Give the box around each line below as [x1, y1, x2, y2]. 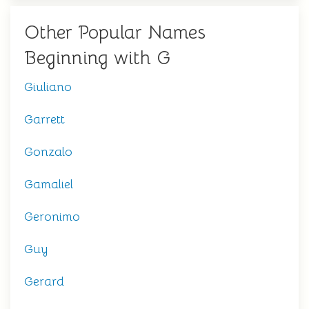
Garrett [24, 112, 65, 128]
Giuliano [24, 79, 72, 95]
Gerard [24, 274, 64, 290]
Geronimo [24, 209, 80, 225]
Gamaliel [24, 177, 73, 192]
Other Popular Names [24, 21, 206, 45]
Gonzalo [24, 144, 72, 160]
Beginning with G [24, 46, 170, 70]
